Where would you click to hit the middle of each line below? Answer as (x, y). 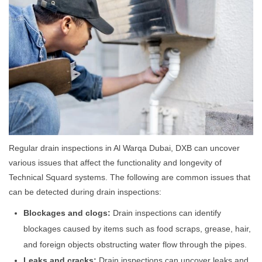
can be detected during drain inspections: (85, 192)
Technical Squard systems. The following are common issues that (130, 177)
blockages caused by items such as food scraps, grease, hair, (137, 229)
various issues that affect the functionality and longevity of (115, 163)
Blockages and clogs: (67, 213)
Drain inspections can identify (166, 213)
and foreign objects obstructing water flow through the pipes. (135, 245)
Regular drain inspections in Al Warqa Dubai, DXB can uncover (124, 148)
